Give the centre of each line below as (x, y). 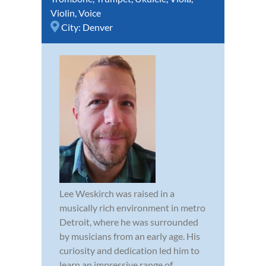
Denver (98, 27)
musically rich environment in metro (132, 207)
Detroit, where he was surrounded (129, 221)
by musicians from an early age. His (130, 236)
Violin (63, 12)
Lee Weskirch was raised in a (117, 193)
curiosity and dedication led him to (129, 250)
